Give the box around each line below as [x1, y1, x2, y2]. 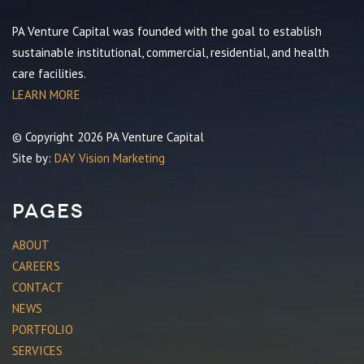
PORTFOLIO [12, 322, 73, 337]
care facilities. [12, 66, 86, 81]
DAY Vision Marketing [54, 150, 165, 166]
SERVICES [12, 343, 63, 358]
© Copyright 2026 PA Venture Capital [12, 129, 204, 145]
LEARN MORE [12, 87, 80, 102]
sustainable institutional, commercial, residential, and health [12, 45, 329, 60]
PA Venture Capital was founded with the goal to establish [12, 24, 322, 39]
